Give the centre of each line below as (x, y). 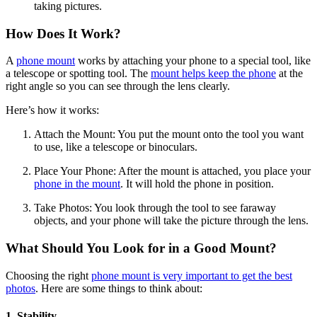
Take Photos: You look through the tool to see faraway (155, 208)
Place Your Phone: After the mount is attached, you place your (172, 171)
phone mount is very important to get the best (192, 275)
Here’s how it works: (52, 110)
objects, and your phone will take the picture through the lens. (171, 221)
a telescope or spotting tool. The (78, 74)
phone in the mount (77, 184)
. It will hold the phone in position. (197, 184)
